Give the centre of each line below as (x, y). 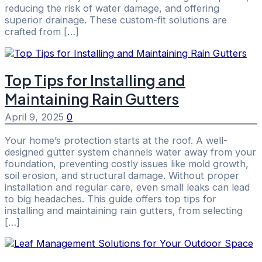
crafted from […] (42, 32)
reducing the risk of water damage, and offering (112, 8)
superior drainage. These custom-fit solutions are (116, 20)
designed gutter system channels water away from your (130, 152)
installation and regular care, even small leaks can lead (127, 187)
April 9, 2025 (36, 117)
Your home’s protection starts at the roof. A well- (116, 140)
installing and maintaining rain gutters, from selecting (124, 210)
